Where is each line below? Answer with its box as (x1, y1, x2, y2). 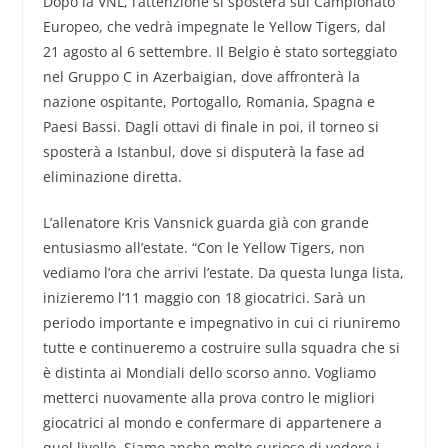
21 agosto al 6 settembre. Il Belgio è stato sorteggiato (42, 42, 397, 62)
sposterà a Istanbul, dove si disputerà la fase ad (42, 142, 365, 162)
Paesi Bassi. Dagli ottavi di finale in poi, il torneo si (42, 117, 379, 137)
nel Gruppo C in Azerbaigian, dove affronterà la (42, 67, 360, 87)
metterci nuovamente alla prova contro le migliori (42, 388, 375, 408)
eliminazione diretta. (42, 167, 182, 187)
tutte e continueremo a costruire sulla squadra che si (42, 338, 400, 358)
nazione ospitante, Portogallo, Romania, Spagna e (42, 92, 375, 112)
